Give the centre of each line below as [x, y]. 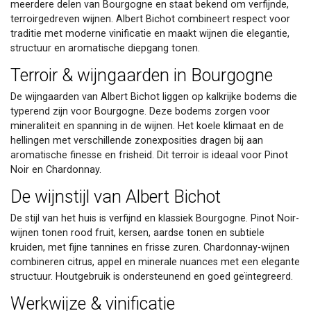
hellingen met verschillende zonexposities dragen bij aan [137, 140]
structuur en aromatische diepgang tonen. [105, 48]
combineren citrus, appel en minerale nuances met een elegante [155, 262]
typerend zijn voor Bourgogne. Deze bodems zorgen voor [140, 111]
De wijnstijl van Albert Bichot [116, 196]
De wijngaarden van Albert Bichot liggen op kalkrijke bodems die [154, 96]
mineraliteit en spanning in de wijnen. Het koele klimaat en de [147, 126]
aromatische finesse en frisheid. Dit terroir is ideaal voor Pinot [149, 155]
